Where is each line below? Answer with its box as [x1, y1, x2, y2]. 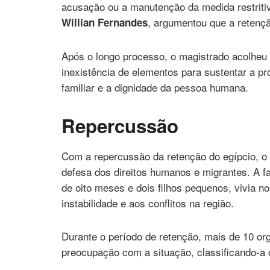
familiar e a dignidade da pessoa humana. [61, 80, 248, 95]
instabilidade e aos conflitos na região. [61, 195, 234, 210]
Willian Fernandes [61, 15, 148, 30]
